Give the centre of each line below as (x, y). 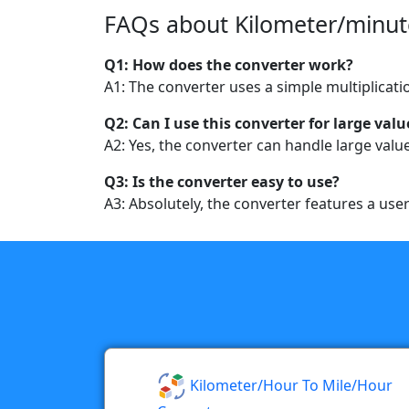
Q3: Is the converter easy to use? (222, 181)
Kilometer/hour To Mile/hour (289, 385)
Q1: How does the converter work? (229, 64)
